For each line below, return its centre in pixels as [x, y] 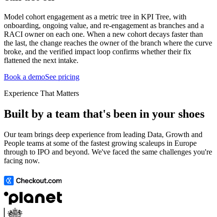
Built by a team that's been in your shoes [104, 114]
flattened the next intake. [41, 61]
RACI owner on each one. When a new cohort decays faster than [103, 34]
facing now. [22, 161]
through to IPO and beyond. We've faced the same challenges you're [108, 152]
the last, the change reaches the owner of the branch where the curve [108, 43]
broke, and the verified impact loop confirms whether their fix [98, 52]
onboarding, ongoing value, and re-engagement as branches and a [104, 26]
